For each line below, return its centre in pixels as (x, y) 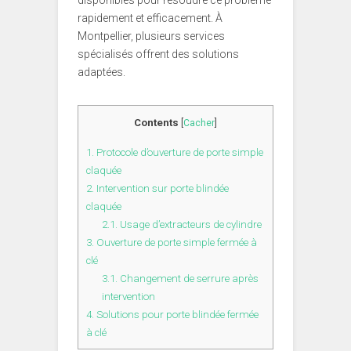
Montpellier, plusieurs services (151, 36)
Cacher (199, 123)
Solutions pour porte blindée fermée (176, 314)
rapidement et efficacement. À (150, 18)
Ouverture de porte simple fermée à (175, 242)
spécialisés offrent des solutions (158, 54)
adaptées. (103, 72)
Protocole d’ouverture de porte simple (179, 152)
